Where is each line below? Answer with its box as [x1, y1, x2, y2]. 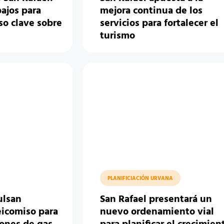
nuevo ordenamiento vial [100, 204, 214, 220]
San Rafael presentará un [100, 191, 212, 207]
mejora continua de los [100, 3, 203, 19]
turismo [100, 28, 135, 44]
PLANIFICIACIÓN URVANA [107, 174, 173, 183]
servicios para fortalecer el [100, 15, 219, 31]
